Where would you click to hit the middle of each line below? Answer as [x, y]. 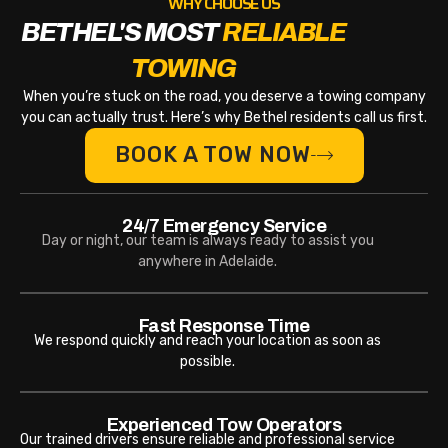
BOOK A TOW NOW [212, 155]
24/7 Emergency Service [224, 226]
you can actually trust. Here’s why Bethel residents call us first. [224, 118]
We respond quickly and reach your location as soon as [208, 340]
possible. [208, 361]
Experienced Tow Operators [224, 424]
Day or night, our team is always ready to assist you [207, 241]
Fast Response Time [224, 325]
